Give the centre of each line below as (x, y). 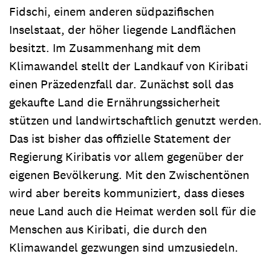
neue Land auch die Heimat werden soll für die (132, 211)
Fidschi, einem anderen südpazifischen (112, 11)
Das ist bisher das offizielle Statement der (120, 138)
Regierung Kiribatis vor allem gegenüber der (126, 156)
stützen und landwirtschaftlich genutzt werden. (135, 120)
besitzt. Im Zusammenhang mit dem (105, 47)
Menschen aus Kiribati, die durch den (108, 229)
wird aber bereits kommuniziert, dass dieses (127, 193)
